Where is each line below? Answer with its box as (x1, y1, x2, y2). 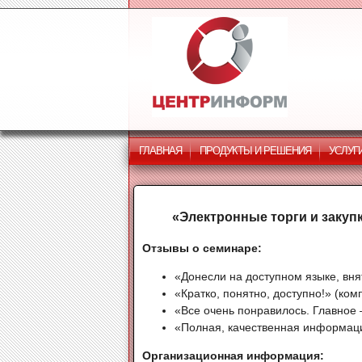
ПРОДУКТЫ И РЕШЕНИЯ (200, 145, 311, 157)
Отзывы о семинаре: (142, 241, 262, 255)
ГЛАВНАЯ (139, 145, 182, 157)
